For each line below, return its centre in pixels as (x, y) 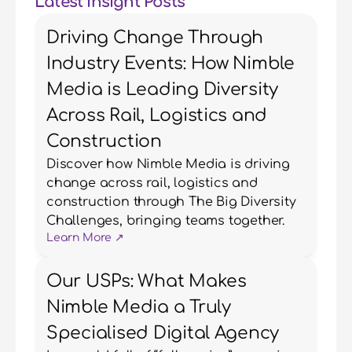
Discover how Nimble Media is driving (169, 164)
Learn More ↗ (85, 238)
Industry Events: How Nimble (170, 64)
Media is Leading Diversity (163, 90)
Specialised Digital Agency (163, 333)
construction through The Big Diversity (171, 202)
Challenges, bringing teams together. (166, 221)
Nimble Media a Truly (139, 307)
